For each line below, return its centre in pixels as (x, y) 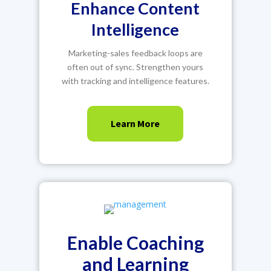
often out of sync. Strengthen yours (135, 67)
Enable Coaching (135, 243)
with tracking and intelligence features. (135, 81)
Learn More (135, 123)
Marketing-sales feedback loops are (135, 53)
